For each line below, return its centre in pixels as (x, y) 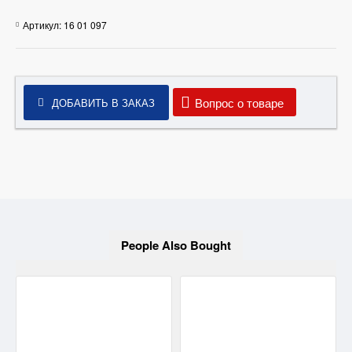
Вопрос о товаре (239, 102)
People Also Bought (176, 246)
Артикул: (42, 24)
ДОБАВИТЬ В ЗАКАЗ (103, 102)
